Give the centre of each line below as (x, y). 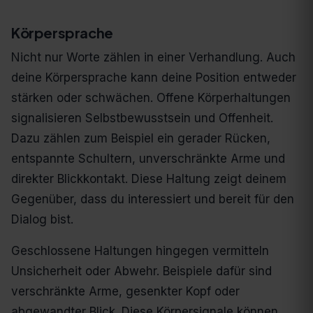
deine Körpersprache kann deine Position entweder (154, 78)
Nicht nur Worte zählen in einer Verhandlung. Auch (153, 58)
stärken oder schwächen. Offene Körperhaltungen (151, 98)
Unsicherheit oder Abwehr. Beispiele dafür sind (141, 271)
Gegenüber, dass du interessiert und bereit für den (153, 199)
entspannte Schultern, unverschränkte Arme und (148, 159)
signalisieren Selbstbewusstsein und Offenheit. (142, 118)
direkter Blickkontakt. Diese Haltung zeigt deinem (149, 179)
